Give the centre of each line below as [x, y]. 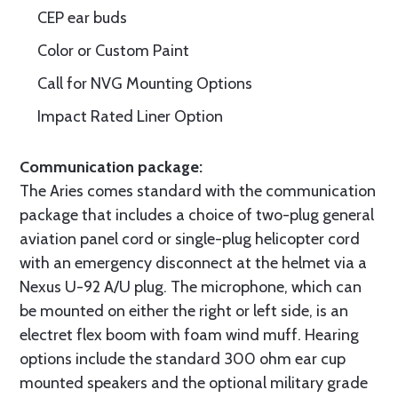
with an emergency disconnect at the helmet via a [193, 263]
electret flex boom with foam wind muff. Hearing [189, 335]
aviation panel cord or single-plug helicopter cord [190, 239]
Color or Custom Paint [113, 51]
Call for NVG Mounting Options [145, 84]
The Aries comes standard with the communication [198, 191]
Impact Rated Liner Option [130, 116]
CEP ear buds [82, 18]
